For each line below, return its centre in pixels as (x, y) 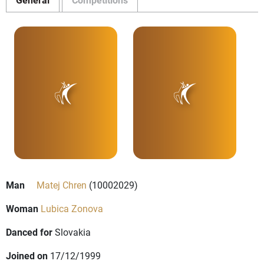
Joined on (27, 256)
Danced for (29, 232)
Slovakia (73, 232)
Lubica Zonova (72, 209)
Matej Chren (62, 185)
